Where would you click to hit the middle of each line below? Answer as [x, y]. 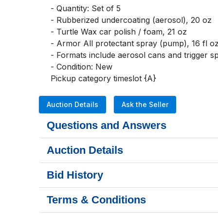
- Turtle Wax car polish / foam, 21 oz [119, 32]
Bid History [75, 175]
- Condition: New [83, 67]
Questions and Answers [107, 125]
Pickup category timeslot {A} [103, 78]
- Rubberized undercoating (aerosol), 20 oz [131, 20]
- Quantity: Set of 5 [86, 8]
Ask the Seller [145, 104]
